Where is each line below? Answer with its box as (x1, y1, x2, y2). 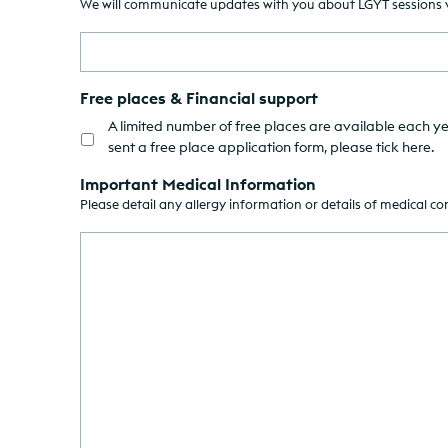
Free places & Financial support (80, 87, 318, 108)
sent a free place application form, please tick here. (108, 137, 435, 156)
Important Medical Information (80, 173, 316, 194)
